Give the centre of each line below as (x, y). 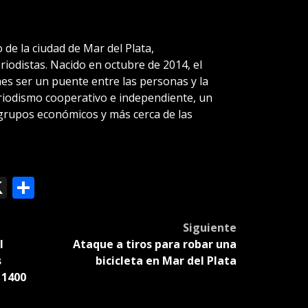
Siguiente (209, 227)
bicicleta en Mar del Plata (166, 260)
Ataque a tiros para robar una (154, 244)
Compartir (86, 187)
